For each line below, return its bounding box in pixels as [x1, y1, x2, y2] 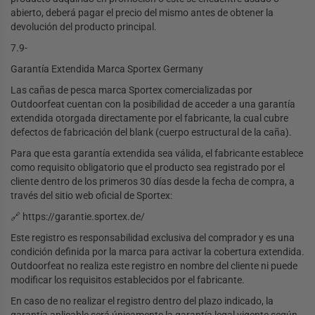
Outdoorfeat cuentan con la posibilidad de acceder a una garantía [11, 98, 295, 110]
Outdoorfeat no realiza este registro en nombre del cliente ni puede [11, 260, 297, 272]
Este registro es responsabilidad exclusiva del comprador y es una [11, 232, 295, 244]
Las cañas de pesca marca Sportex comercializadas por [11, 84, 252, 96]
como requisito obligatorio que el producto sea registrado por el [11, 162, 285, 174]
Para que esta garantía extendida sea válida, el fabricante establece [11, 148, 303, 160]
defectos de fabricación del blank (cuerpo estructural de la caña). [11, 127, 292, 139]
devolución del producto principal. [11, 21, 157, 33]
